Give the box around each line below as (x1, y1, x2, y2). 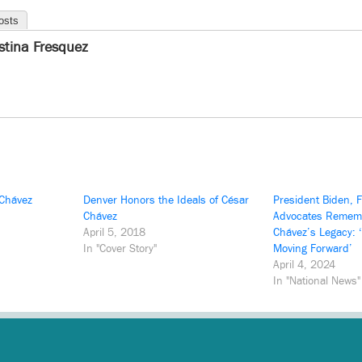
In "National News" (272, 274, 360, 289)
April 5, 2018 (83, 225, 146, 241)
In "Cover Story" (83, 242, 158, 257)
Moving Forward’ (272, 242, 352, 257)
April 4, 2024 (272, 258, 335, 273)
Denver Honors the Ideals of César (83, 193, 250, 208)
